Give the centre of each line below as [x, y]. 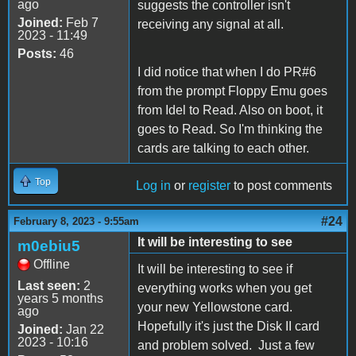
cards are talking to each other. [223, 148]
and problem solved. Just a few [226, 345]
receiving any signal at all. [211, 24]
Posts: [37, 53]
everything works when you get [224, 288]
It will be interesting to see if [215, 269]
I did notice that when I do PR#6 [227, 72]
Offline [52, 264]
